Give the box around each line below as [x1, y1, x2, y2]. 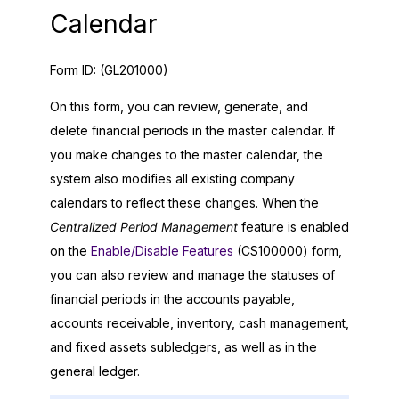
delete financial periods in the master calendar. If [50, 122, 335, 138]
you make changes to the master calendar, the [50, 146, 322, 162]
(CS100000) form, [233, 242, 342, 258]
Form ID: [50, 61, 100, 77]
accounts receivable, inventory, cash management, [50, 314, 349, 330]
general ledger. [50, 362, 140, 379]
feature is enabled [238, 218, 349, 234]
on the [50, 242, 91, 258]
